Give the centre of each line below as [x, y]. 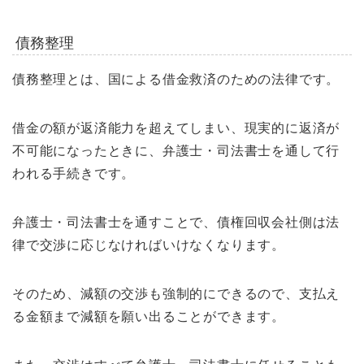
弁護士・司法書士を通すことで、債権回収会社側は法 [176, 222]
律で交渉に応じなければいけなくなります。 [149, 245]
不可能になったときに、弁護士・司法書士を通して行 [176, 150]
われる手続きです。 [74, 173]
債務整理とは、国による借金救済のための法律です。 [176, 79]
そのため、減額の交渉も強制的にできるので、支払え [176, 293]
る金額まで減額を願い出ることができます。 [149, 316]
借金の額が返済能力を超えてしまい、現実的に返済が [176, 128]
